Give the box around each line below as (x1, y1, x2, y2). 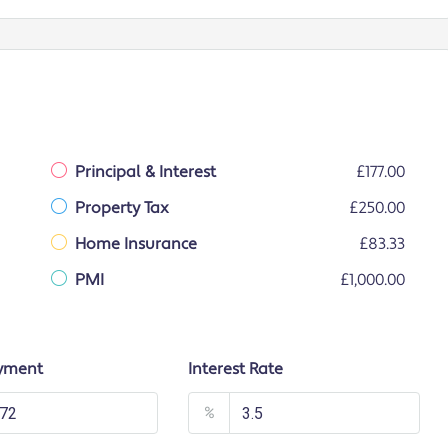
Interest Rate (188, 359, 284, 380)
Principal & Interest (75, 162, 216, 183)
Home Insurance (75, 234, 197, 255)
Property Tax (75, 198, 169, 219)
